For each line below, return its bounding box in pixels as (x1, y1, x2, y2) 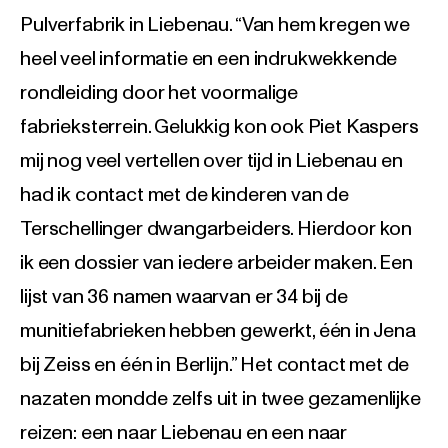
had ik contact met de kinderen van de (20, 185, 350, 206)
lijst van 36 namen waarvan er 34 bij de (20, 287, 348, 308)
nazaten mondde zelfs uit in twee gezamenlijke (20, 389, 421, 410)
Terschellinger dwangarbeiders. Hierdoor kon (20, 219, 413, 240)
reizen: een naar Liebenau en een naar (20, 423, 348, 444)
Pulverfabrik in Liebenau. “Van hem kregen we (20, 15, 410, 36)
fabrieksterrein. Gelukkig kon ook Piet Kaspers (20, 117, 419, 138)
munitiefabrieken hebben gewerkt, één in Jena (20, 321, 416, 342)
